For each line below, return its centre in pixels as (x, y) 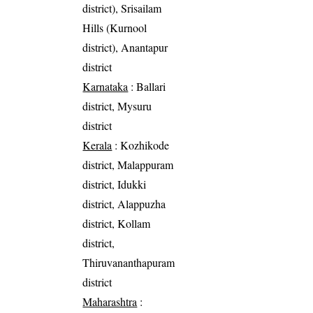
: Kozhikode (141, 145)
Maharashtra (110, 301)
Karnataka (105, 86)
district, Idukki (115, 184)
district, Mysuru (117, 105)
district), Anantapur (125, 47)
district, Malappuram (128, 164)
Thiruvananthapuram (129, 262)
